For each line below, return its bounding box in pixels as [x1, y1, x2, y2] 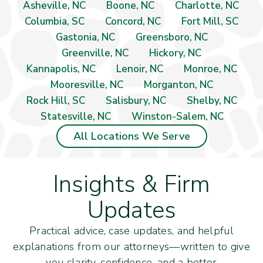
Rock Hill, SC [26, 94, 85, 108]
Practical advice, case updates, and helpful [29, 224, 234, 238]
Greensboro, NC [135, 31, 208, 45]
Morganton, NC [143, 78, 213, 92]
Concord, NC [105, 15, 161, 29]
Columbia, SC [25, 15, 85, 29]
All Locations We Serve [73, 129, 190, 144]
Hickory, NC [149, 46, 201, 60]
